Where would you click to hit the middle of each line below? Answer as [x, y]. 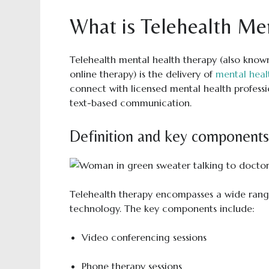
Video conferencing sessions [144, 237]
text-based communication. [130, 103]
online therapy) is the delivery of [142, 74]
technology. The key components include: [162, 208]
